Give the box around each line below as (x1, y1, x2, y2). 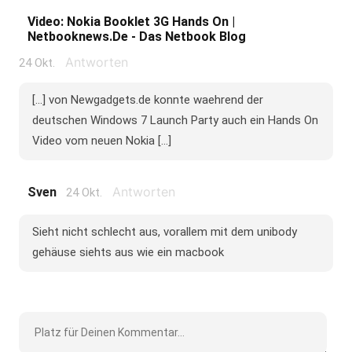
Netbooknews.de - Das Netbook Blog (27, 28, 246, 44)
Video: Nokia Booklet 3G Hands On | (27, 13, 235, 29)
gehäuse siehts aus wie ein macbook (31, 244, 224, 259)
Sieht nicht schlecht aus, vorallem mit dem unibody (31, 224, 297, 239)
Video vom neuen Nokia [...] (31, 133, 171, 148)
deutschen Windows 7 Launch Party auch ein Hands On (31, 112, 318, 127)
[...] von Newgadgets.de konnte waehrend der (31, 92, 263, 107)
